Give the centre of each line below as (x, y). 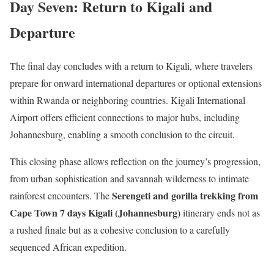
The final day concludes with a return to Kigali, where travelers (131, 66)
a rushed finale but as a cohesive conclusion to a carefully (120, 230)
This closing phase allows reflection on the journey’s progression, (135, 161)
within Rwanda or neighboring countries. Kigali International (128, 100)
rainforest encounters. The (61, 196)
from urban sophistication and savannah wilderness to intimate (129, 179)
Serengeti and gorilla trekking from (185, 196)
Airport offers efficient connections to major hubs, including (125, 117)
